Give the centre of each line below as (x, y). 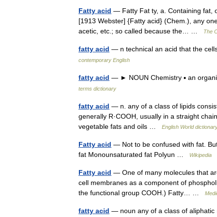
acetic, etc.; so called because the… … (141, 31)
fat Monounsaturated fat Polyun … (134, 155)
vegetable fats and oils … (120, 126)
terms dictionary (97, 89)
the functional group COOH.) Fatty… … (142, 193)
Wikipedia (201, 155)
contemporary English (104, 60)
